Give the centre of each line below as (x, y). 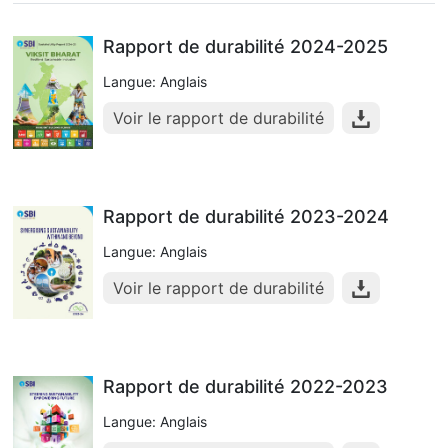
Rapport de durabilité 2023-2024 (246, 216)
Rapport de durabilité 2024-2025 (245, 46)
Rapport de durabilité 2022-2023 (245, 386)
